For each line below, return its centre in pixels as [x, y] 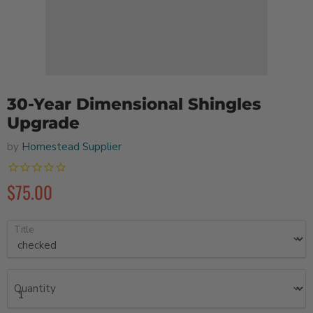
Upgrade [43, 123]
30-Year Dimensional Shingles [134, 104]
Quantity [35, 288]
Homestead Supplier [72, 147]
